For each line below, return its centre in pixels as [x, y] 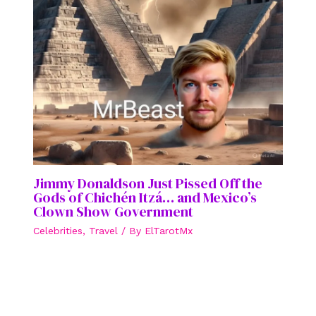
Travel [104, 230]
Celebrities [58, 230]
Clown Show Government [114, 211]
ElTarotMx [169, 230]
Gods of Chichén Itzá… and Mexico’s [145, 197]
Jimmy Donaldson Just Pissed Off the [148, 183]
